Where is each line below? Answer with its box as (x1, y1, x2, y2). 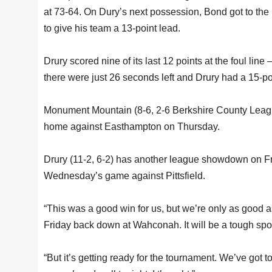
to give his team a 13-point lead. (44, 23, 180, 33)
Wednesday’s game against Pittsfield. (44, 171, 205, 181)
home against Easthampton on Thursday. (44, 121, 220, 132)
